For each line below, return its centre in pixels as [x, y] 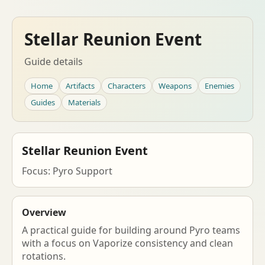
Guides [43, 102]
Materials [84, 102]
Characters [127, 86]
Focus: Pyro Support [67, 171]
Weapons [175, 86]
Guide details [54, 62]
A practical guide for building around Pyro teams [131, 230]
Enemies [219, 86]
